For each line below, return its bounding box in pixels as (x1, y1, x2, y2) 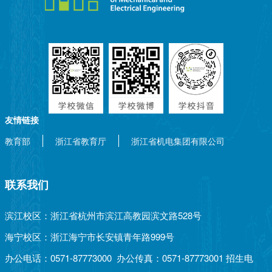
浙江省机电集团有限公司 (131, 135, 225, 147)
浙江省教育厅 (55, 135, 106, 147)
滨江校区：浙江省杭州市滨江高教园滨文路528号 (5, 209, 202, 222)
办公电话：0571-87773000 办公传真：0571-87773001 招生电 (5, 251, 253, 264)
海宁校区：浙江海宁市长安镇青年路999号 (5, 230, 174, 243)
